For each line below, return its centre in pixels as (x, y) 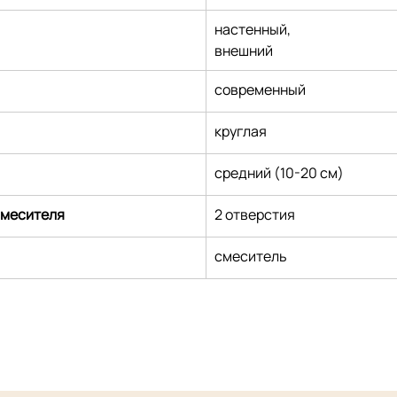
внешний (244, 51)
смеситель (251, 257)
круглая (241, 132)
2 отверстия (255, 215)
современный (261, 90)
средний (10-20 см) (280, 173)
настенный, (253, 30)
